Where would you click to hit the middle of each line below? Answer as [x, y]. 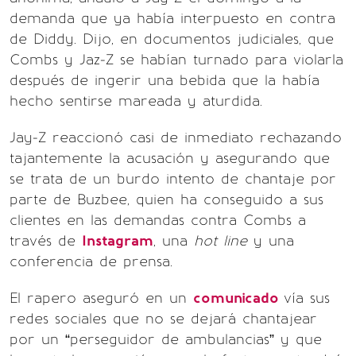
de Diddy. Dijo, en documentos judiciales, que [172, 39]
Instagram [118, 241]
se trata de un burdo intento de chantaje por [173, 179]
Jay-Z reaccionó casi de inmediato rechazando [176, 138]
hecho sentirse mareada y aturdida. [136, 101]
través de [46, 241]
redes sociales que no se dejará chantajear [163, 319]
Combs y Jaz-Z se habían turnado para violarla [176, 60]
